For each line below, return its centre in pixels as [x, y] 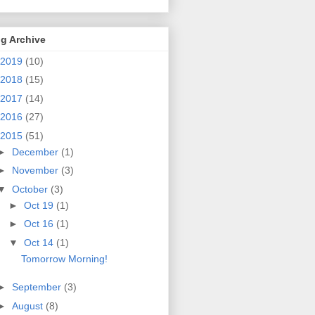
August [28, 306]
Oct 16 [40, 224]
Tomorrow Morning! [64, 258]
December [36, 152]
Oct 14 [40, 242]
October [31, 189]
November [36, 171]
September [38, 287]
